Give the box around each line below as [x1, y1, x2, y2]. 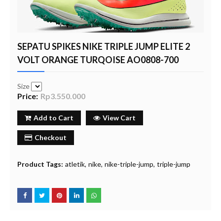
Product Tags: [17, 160, 63, 168]
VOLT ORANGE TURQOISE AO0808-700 [17, 54, 179, 65]
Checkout [35, 133, 67, 142]
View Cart [103, 113, 136, 122]
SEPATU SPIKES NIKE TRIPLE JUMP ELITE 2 [17, 41, 190, 52]
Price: [17, 91, 38, 101]
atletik [65, 160, 85, 168]
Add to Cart [34, 113, 74, 122]
